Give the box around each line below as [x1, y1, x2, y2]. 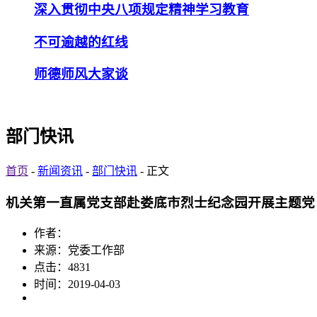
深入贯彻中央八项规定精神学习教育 [34, 1, 249, 17]
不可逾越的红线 [34, 34, 128, 50]
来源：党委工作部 [34, 244, 125, 257]
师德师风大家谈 [34, 67, 128, 82]
